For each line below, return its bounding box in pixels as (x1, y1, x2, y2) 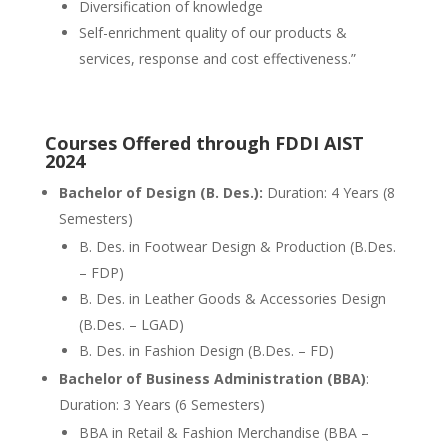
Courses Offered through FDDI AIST (44, 131, 364, 155)
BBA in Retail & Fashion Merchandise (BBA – (78, 423, 369, 442)
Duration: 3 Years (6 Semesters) (58, 395, 265, 414)
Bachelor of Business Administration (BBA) (58, 369, 366, 388)
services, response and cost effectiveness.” (78, 49, 356, 68)
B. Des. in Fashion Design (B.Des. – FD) (78, 341, 334, 360)
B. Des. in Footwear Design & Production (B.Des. (78, 237, 396, 256)
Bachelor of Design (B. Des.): (58, 183, 263, 202)
